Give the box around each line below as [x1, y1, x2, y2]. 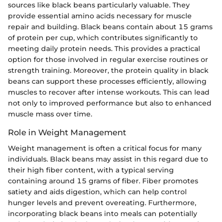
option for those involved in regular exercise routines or [8, 55, 208, 64]
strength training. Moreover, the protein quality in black [8, 66, 209, 75]
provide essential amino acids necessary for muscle [8, 11, 192, 21]
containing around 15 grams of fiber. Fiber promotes [8, 176, 198, 186]
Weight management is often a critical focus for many [8, 144, 202, 153]
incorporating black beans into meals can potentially [8, 209, 197, 219]
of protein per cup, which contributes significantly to [8, 33, 198, 43]
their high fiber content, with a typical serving [8, 166, 174, 175]
